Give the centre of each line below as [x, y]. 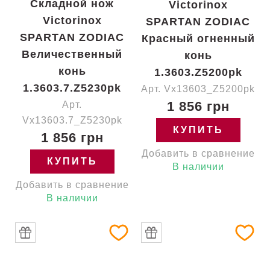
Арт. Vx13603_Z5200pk [198, 89]
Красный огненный [198, 39]
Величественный [72, 54]
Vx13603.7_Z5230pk [72, 120]
